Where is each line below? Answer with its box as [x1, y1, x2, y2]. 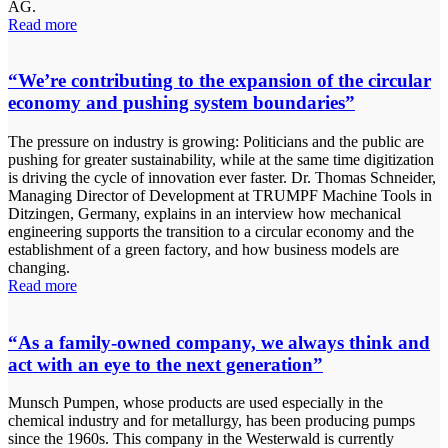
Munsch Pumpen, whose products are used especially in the [8, 394, 383, 412]
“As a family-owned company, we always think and [8, 331, 430, 353]
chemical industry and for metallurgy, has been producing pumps [8, 412, 415, 430]
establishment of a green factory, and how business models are [8, 240, 399, 258]
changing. [8, 258, 70, 276]
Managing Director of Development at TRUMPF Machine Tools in [8, 186, 432, 204]
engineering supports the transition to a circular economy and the [8, 222, 414, 240]
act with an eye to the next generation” [8, 353, 323, 375]
